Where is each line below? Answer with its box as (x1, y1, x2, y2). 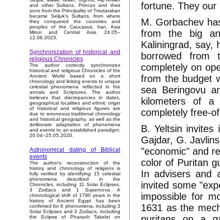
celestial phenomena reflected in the (29, 84, 120, 90)
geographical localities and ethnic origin (29, 100, 120, 106)
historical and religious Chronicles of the (29, 68, 120, 74)
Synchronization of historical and (29, 49, 120, 56)
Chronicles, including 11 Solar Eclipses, (29, 182, 120, 188)
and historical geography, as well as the (29, 116, 120, 122)
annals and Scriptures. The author (29, 89, 120, 95)
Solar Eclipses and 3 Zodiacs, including (29, 209, 120, 215)
